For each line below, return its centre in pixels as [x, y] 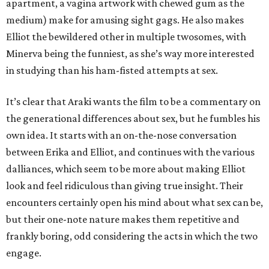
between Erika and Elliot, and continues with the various [130, 152]
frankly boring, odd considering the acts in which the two [132, 236]
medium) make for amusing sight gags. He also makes [125, 20]
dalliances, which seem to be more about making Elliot [126, 169]
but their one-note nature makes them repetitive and [123, 219]
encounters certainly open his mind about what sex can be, [134, 203]
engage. [24, 253]
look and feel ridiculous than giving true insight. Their [125, 186]
